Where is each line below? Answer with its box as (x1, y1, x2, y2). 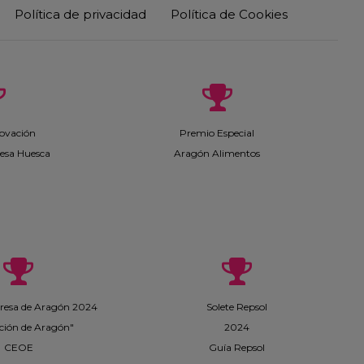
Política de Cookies (171, 6, 288, 22)
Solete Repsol (206, 301, 267, 313)
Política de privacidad (15, 6, 146, 22)
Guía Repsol (209, 341, 265, 353)
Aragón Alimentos (174, 147, 260, 159)
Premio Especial (180, 127, 254, 139)
